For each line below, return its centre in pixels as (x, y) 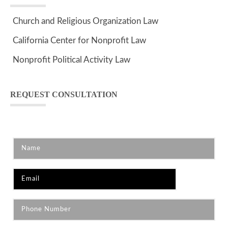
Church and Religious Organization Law (85, 21)
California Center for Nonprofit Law (79, 40)
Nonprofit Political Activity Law (72, 60)
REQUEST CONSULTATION (64, 94)
